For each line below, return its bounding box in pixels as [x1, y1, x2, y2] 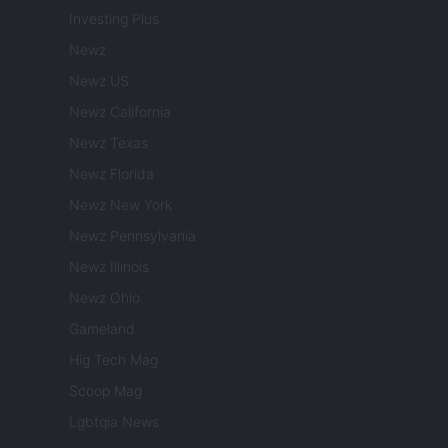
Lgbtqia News [69, 412, 159, 430]
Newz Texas [69, 133, 148, 151]
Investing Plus [69, 9, 159, 27]
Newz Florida [69, 164, 154, 182]
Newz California [69, 102, 171, 120]
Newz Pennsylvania [69, 226, 196, 244]
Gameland [69, 319, 135, 337]
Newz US [69, 71, 129, 89]
